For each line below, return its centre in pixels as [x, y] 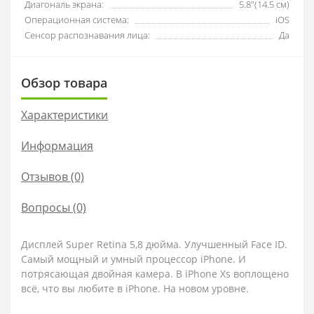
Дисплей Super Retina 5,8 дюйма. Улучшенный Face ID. [154, 244]
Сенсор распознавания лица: [87, 35]
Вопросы [46, 207]
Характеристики [64, 115]
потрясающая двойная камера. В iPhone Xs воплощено [155, 273]
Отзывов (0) [53, 176]
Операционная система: [77, 19]
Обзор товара [64, 82]
